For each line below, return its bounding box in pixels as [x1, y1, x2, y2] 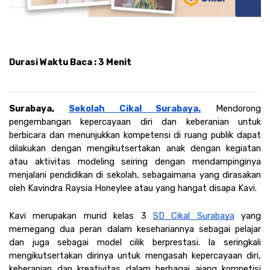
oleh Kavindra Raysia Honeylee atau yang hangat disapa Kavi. [9, 182, 259, 193]
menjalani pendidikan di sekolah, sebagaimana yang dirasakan [9, 169, 261, 180]
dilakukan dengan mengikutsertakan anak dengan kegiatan [9, 142, 261, 154]
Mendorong [216, 102, 261, 114]
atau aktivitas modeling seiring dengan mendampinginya [9, 155, 261, 167]
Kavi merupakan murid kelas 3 [9, 210, 153, 221]
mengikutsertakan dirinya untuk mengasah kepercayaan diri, [9, 250, 261, 261]
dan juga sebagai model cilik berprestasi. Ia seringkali [9, 236, 261, 248]
